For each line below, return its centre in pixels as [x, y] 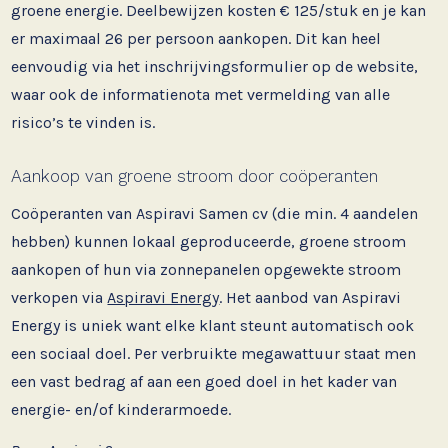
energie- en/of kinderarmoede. [121, 410]
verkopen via [59, 298]
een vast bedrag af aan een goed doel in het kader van [204, 382]
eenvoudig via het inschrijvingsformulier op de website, [215, 66]
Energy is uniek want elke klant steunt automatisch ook [213, 326]
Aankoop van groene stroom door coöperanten [195, 176]
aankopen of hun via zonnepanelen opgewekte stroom [206, 270]
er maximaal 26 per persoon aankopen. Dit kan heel [196, 38]
